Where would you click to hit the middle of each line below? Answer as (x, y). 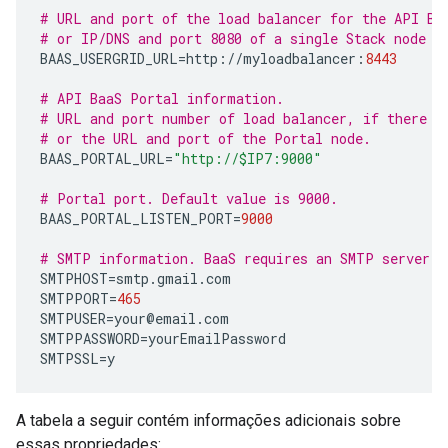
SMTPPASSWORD (90, 338)
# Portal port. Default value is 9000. (189, 198)
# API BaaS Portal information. (162, 98)
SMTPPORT (74, 298)
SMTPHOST (74, 278)
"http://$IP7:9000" (247, 158)
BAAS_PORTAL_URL (102, 158)
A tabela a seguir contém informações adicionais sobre (208, 420)
